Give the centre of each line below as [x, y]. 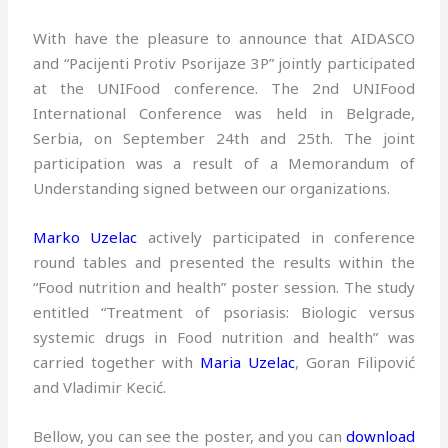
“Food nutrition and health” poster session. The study [224, 287]
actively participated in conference [276, 237]
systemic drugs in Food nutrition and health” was [224, 337]
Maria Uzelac [247, 362]
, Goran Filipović [354, 362]
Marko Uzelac [85, 237]
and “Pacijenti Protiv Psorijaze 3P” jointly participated [224, 63]
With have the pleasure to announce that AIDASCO [224, 38]
